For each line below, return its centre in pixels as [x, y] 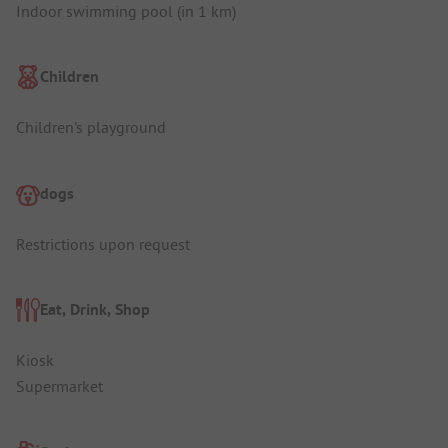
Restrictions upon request [103, 243]
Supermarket [59, 386]
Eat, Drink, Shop [95, 310]
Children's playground [91, 127]
